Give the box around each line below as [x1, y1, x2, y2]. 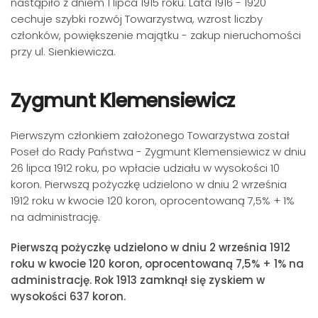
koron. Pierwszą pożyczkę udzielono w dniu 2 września [11, 177, 287, 192]
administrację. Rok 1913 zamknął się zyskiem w [11, 273, 265, 287]
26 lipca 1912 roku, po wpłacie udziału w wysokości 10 [11, 160, 280, 175]
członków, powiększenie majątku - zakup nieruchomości [11, 28, 301, 43]
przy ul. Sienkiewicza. [11, 44, 116, 59]
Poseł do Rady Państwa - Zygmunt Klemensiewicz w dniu [11, 144, 306, 159]
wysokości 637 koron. [11, 289, 126, 304]
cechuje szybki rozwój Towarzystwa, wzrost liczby [11, 11, 263, 26]
